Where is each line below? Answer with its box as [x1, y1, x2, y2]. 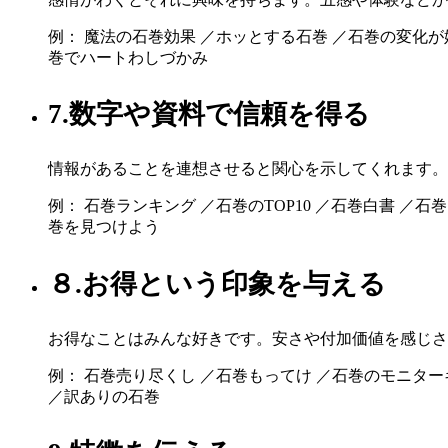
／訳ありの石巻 [48, 387, 160, 405]
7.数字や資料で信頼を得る [48, 99, 370, 130]
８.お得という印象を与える [48, 268, 386, 299]
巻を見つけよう [48, 218, 160, 236]
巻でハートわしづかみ [48, 48, 208, 66]
